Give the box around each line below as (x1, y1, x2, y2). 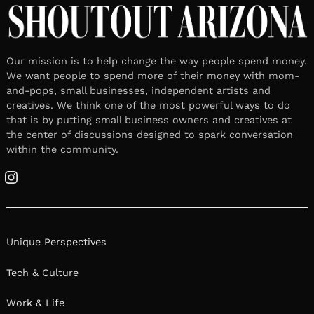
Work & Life (6, 297, 64, 309)
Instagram (10, 178, 60, 190)
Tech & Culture (6, 266, 78, 278)
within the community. (6, 143, 118, 155)
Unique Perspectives (6, 236, 107, 248)
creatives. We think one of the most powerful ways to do (6, 99, 290, 111)
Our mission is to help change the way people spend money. (6, 55, 307, 67)
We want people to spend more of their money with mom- (6, 69, 299, 81)
